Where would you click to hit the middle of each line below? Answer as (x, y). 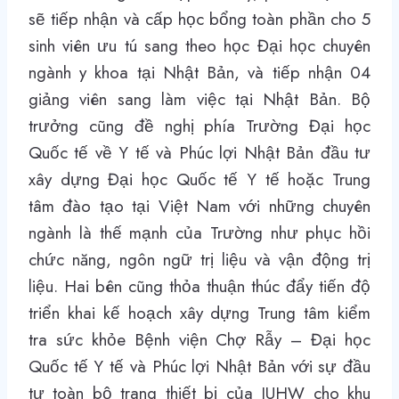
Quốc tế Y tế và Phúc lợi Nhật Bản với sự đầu (199, 367)
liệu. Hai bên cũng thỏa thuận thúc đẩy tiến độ (199, 287)
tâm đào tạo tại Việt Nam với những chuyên (199, 207)
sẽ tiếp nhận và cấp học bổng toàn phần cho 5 (199, 20)
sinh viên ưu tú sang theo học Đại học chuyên (199, 46)
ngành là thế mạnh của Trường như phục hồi (199, 233)
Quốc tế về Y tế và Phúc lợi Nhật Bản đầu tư (199, 153)
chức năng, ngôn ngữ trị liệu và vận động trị (199, 260)
